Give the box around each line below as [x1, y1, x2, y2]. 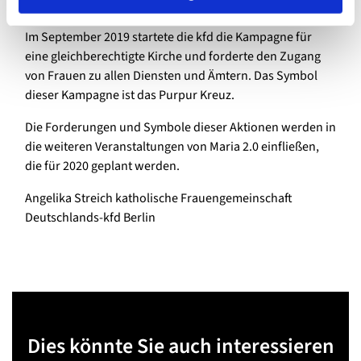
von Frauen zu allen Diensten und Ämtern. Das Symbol [25, 67, 317, 85]
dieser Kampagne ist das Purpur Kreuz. [25, 86, 234, 105]
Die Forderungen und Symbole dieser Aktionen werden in [25, 118, 336, 137]
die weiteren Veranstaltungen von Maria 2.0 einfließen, [25, 138, 319, 156]
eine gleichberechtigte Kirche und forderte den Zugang [25, 48, 321, 66]
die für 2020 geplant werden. [25, 157, 180, 176]
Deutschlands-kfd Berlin [25, 209, 156, 227]
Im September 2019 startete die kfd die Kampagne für [25, 28, 312, 47]
